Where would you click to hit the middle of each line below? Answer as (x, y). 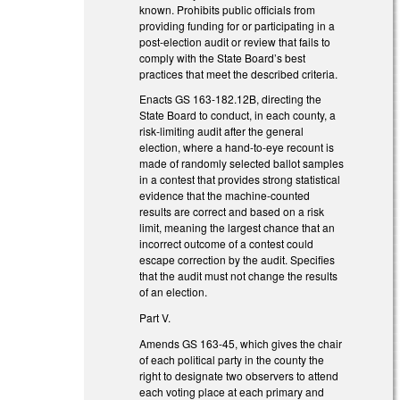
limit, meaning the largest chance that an (237, 228)
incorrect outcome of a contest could (227, 244)
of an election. (174, 292)
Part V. (155, 318)
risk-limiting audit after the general (222, 131)
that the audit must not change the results (239, 276)
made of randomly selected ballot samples (242, 163)
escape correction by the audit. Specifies (237, 260)
